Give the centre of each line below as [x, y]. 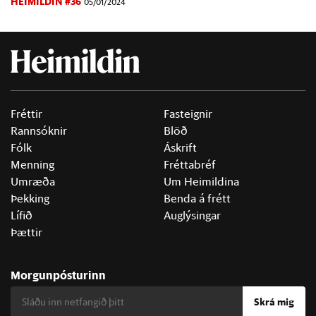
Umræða [33, 182]
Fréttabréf [190, 165]
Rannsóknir [39, 131]
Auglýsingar [192, 215]
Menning [32, 165]
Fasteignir [188, 114]
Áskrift [180, 148]
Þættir [26, 232]
